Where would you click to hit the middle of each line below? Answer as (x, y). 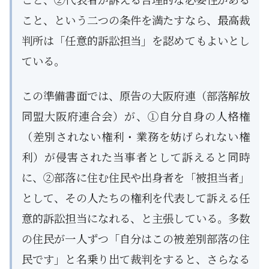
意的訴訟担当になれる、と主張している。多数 (136, 218)
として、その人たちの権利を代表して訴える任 (136, 197)
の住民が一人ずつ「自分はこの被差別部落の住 (136, 238)
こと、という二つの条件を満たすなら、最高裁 (136, 20)
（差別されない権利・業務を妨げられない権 (136, 136)
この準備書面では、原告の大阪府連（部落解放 (136, 95)
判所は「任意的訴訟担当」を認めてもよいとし (136, 40)
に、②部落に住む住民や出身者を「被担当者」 (136, 177)
